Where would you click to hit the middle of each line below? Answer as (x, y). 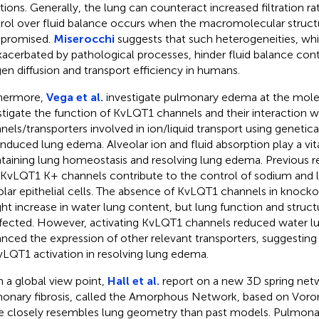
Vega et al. (74, 97)
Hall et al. (133, 281)
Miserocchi (84, 38)
